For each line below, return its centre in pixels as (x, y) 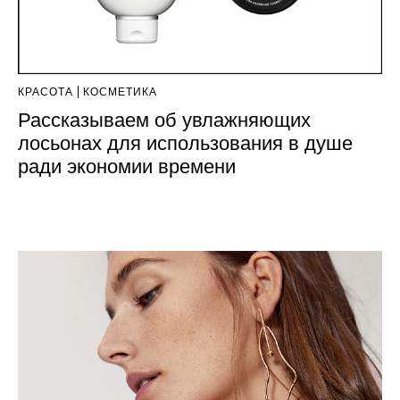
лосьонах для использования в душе (185, 143)
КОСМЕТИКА (120, 92)
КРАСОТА (46, 92)
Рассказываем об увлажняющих (164, 120)
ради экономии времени (127, 166)
